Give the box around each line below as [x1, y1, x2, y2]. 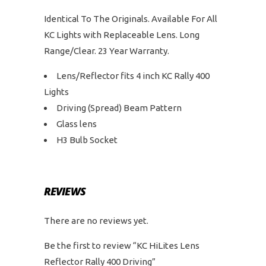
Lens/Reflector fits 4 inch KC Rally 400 [56, 71, 210, 81]
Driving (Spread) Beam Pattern [56, 103, 182, 113]
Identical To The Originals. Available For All [44, 14, 217, 24]
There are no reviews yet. [44, 216, 148, 226]
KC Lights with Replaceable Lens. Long [44, 30, 199, 40]
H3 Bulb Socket [56, 135, 118, 145]
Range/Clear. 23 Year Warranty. [44, 46, 169, 56]
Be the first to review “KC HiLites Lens [44, 240, 199, 251]
